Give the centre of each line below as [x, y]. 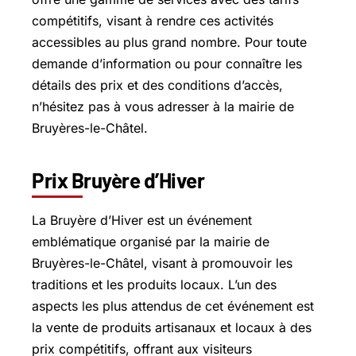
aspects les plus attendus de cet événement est [173, 306]
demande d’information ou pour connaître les [167, 63]
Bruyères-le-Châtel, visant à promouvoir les [162, 263]
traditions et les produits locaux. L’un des [154, 284]
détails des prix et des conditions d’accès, [157, 85]
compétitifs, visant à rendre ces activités [153, 20]
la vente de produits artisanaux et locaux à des [172, 327]
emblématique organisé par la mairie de [151, 241]
